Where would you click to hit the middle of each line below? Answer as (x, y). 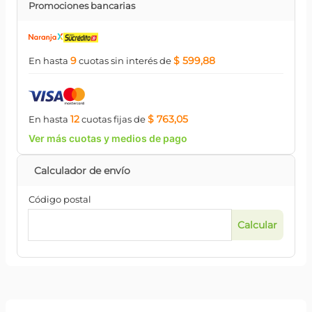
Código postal (60, 199)
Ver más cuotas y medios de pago (108, 138)
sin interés (133, 61)
